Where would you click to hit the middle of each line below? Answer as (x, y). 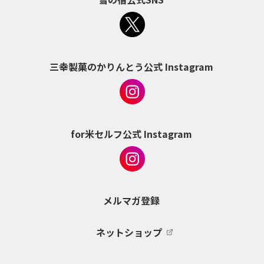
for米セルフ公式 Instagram (131, 134)
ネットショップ (129, 232)
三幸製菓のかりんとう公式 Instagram (131, 67)
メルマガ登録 (131, 200)
